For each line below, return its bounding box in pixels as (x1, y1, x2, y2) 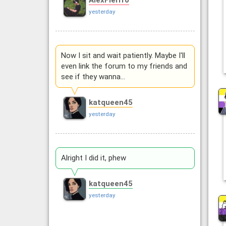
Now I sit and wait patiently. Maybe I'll (61, 51, 185, 61)
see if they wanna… (61, 72, 125, 82)
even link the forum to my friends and (61, 62, 187, 71)
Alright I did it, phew (61, 153, 126, 163)
